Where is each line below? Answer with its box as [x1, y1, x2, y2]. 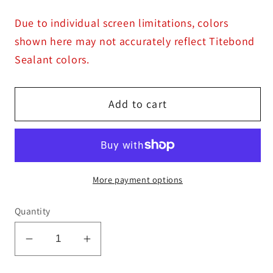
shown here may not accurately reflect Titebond [15, 34, 255, 48]
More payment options [93, 174, 183, 186]
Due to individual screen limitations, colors [15, 15, 229, 30]
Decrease [28, 238, 85, 253]
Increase [86, 238, 136, 253]
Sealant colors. [15, 52, 90, 66]
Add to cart [108, 97, 168, 112]
